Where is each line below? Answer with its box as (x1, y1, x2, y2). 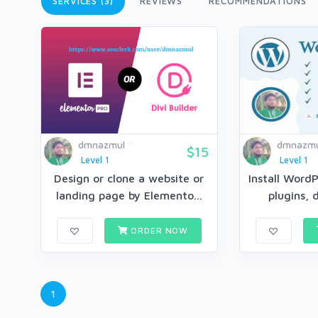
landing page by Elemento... (55, 189, 202, 202)
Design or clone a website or (54, 172, 204, 185)
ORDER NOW (128, 225, 189, 236)
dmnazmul (78, 138, 125, 150)
